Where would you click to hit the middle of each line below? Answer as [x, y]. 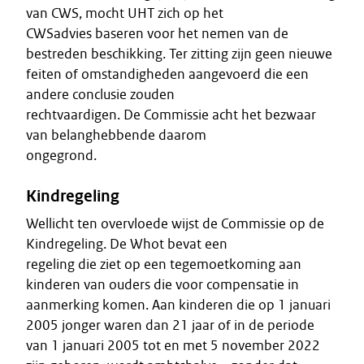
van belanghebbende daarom [116, 135]
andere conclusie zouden [100, 94]
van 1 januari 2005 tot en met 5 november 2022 [173, 345]
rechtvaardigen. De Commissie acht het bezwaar [171, 115]
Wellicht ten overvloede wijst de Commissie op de [175, 223]
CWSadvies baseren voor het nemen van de [157, 33]
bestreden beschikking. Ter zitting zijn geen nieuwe [179, 54]
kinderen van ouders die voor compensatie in [162, 284]
